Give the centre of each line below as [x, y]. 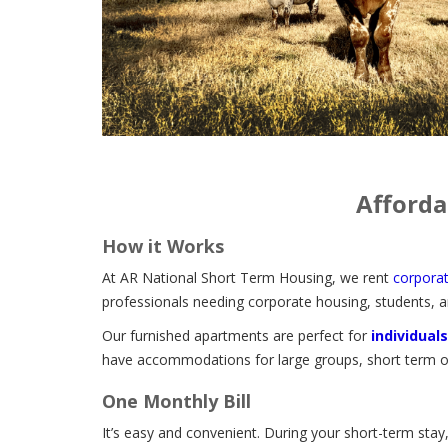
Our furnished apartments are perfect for [236, 335]
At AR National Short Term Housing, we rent [247, 277]
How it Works [163, 245]
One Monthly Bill [176, 400]
